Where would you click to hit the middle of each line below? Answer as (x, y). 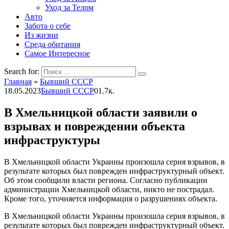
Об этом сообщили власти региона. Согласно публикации (106, 180)
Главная (18, 82)
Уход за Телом (69, 7)
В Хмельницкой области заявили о (101, 112)
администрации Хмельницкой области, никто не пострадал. (109, 189)
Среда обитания (52, 44)
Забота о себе (48, 26)
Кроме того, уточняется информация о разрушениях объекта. (111, 198)
